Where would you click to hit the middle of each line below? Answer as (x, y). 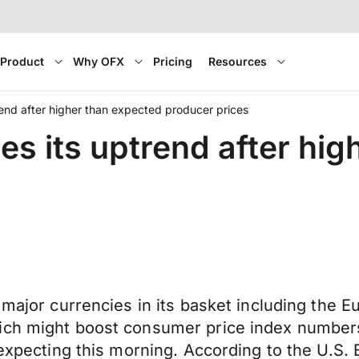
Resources (238, 61)
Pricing (173, 61)
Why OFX (99, 61)
